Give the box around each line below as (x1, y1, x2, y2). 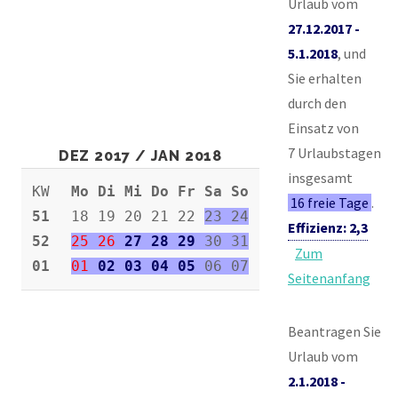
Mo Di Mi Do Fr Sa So (71, 182, 249, 200)
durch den (288, 93, 346, 112)
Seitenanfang (288, 268, 370, 287)
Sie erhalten (288, 68, 362, 87)
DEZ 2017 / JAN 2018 (58, 147, 223, 164)
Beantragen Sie (288, 322, 381, 340)
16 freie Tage (291, 193, 370, 211)
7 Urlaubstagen (288, 143, 381, 162)
